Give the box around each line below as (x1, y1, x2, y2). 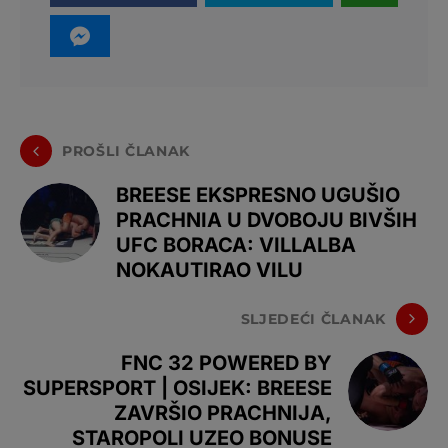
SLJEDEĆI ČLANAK (240, 309, 386, 328)
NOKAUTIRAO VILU (116, 258, 303, 282)
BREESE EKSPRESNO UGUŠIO (116, 183, 400, 207)
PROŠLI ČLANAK (62, 141, 191, 160)
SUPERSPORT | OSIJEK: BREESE (23, 376, 332, 400)
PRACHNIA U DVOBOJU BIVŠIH (116, 208, 417, 232)
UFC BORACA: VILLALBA (116, 233, 356, 257)
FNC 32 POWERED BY (121, 351, 332, 375)
